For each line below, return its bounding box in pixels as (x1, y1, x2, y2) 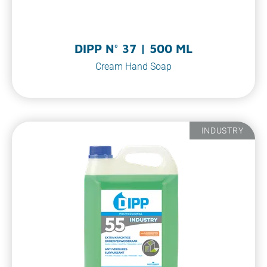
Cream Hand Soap (95, 61, 172, 72)
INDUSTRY (201, 125, 244, 135)
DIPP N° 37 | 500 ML (74, 42, 193, 55)
